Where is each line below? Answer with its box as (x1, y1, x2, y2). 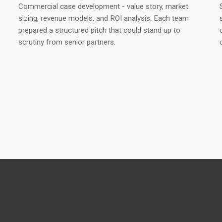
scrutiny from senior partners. (18, 38, 116, 47)
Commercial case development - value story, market (18, 2, 189, 11)
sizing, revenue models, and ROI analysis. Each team (18, 14, 189, 23)
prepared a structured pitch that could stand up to (18, 26, 181, 35)
